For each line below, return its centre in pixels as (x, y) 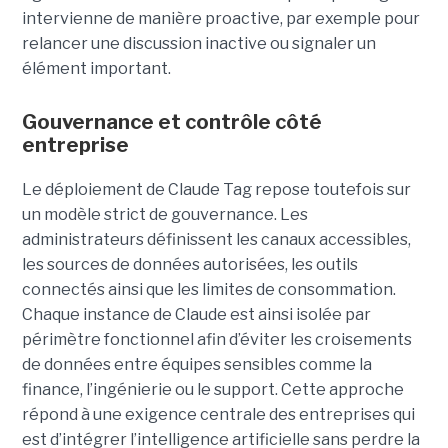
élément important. (96, 68)
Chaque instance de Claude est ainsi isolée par (196, 314)
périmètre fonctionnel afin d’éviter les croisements (216, 339)
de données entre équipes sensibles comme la (196, 364)
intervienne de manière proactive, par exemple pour (220, 18)
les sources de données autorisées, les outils (189, 264)
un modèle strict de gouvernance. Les (164, 214)
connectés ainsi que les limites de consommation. (208, 289)
